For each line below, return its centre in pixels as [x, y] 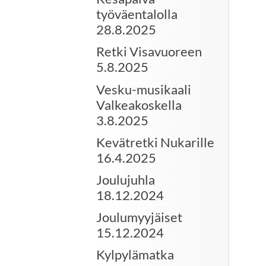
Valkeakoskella [139, 104]
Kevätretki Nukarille [155, 142]
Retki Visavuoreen [149, 52]
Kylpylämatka [135, 255]
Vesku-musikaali [144, 89]
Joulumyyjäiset [139, 217]
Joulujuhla [126, 180]
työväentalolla [137, 14]
